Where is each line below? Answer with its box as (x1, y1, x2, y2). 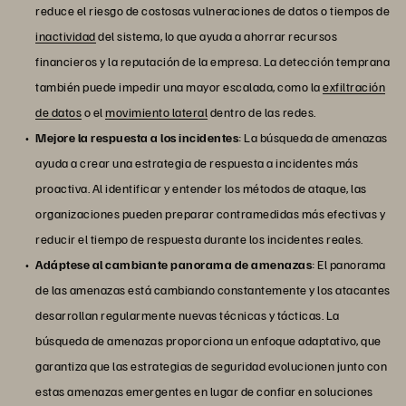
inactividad (35, 28, 96, 44)
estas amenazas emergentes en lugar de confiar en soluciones (35, 383, 373, 400)
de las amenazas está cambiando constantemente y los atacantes (35, 282, 391, 298)
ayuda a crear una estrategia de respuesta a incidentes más (35, 155, 358, 171)
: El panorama (312, 256, 386, 273)
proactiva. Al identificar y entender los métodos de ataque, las (35, 180, 367, 197)
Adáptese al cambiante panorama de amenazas (35, 256, 312, 273)
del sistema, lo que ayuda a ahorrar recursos (95, 28, 337, 44)
